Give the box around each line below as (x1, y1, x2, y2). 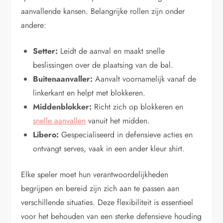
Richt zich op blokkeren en (92, 101, 184, 112)
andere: (21, 19, 47, 31)
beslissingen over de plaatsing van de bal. (33, 59, 174, 71)
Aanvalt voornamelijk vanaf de (93, 73, 197, 85)
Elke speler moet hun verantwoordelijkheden (21, 168, 169, 180)
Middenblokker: (33, 101, 92, 112)
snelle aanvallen (33, 114, 86, 126)
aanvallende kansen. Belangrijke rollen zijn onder (21, 5, 185, 17)
